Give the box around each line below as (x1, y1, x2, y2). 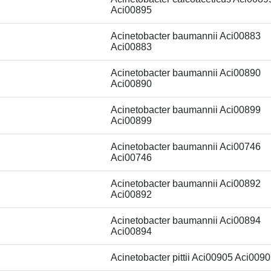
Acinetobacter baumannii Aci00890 (111, 68, 261, 78)
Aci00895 (111, 5, 152, 15)
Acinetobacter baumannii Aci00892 (111, 178, 261, 189)
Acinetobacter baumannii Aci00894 (111, 215, 261, 226)
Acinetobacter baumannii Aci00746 (111, 142, 261, 152)
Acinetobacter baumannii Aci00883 (111, 31, 261, 41)
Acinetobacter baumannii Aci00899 (111, 105, 261, 115)
